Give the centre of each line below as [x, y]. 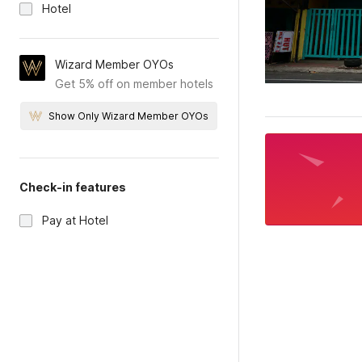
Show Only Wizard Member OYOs [129, 116]
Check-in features [73, 187]
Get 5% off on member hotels [134, 84]
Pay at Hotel [75, 220]
